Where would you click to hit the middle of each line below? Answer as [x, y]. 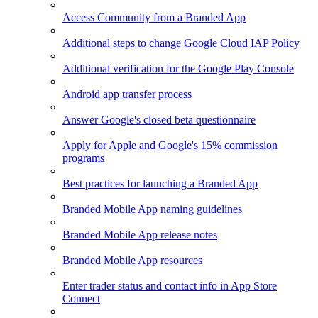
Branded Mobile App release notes [140, 235]
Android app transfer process [127, 94]
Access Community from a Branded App [154, 18]
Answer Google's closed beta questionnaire [159, 120]
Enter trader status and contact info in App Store [170, 286]
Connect [81, 299]
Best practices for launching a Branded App [160, 184]
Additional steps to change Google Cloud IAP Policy [181, 43]
